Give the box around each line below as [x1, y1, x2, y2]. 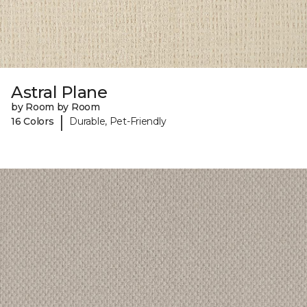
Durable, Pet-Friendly [69, 115, 167, 128]
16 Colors [11, 115, 54, 128]
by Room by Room [11, 100, 100, 113]
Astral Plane [11, 82, 108, 102]
